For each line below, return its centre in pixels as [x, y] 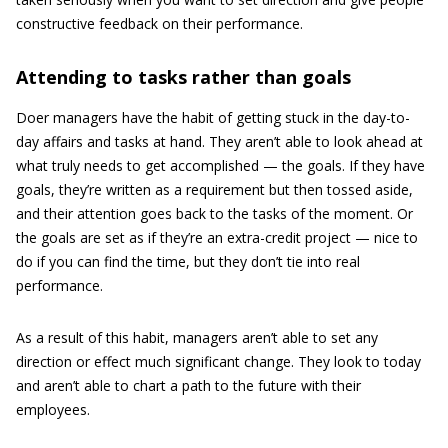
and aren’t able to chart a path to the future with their [188, 385]
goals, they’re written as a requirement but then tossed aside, [214, 189]
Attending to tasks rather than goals [183, 77]
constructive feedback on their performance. [159, 23]
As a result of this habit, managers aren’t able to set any [197, 337]
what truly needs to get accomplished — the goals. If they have [220, 165]
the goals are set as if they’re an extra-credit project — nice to [217, 237]
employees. [53, 409]
